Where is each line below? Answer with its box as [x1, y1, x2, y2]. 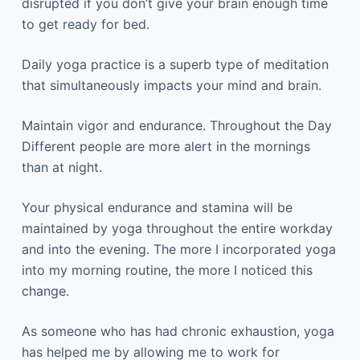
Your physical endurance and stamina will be [21, 198, 292, 215]
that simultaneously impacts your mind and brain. [21, 76, 321, 93]
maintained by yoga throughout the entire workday [21, 219, 333, 236]
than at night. [21, 158, 102, 175]
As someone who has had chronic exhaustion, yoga [21, 322, 334, 339]
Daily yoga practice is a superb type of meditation [21, 55, 329, 72]
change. [21, 282, 69, 299]
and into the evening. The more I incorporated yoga [21, 240, 336, 257]
